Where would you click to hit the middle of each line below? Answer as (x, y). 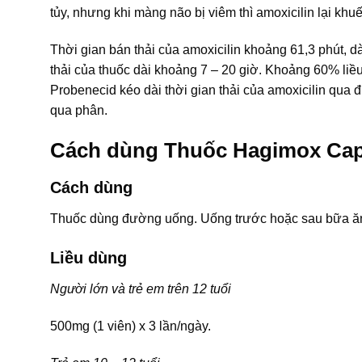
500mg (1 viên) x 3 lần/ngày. (130, 326)
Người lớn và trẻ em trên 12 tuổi (141, 289)
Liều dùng (88, 258)
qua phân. (79, 110)
